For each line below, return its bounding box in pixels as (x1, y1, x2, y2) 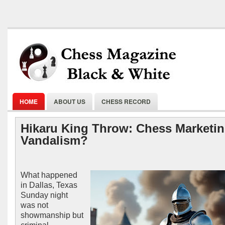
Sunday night (21, 191, 68, 199)
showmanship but (21, 211, 83, 219)
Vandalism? (21, 134, 88, 147)
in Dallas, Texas (21, 181, 77, 189)
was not (21, 201, 48, 209)
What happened (21, 171, 77, 179)
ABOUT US (54, 97, 85, 106)
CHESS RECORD (101, 97, 151, 106)
